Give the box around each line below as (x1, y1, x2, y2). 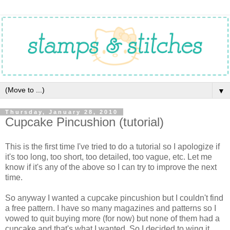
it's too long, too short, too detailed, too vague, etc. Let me (5, 152, 212, 161)
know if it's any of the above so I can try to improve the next (5, 162, 217, 171)
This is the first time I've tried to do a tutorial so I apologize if (5, 142, 220, 151)
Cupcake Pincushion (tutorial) (5, 114, 164, 129)
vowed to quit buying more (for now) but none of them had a (5, 214, 220, 223)
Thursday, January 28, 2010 (5, 108, 118, 115)
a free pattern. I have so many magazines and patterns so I (5, 203, 216, 213)
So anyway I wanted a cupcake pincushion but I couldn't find (5, 193, 223, 202)
